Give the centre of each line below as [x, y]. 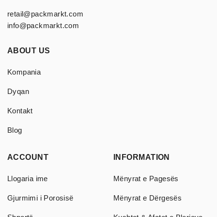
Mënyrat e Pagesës [146, 178]
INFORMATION [142, 157]
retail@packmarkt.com [45, 14]
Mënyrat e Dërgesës [148, 198]
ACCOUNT [28, 157]
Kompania [24, 72]
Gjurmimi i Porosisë [40, 198]
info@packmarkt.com [43, 25]
